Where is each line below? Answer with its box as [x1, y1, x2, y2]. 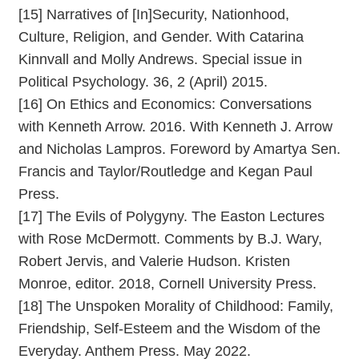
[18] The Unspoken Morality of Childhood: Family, [18, 297, 333, 314]
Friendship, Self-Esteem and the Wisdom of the [18, 320, 321, 337]
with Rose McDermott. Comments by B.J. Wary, [18, 230, 322, 247]
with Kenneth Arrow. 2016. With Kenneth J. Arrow [18, 118, 333, 135]
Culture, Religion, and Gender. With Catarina [18, 28, 304, 45]
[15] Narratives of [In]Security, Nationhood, [18, 6, 289, 22]
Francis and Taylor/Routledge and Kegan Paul [18, 163, 313, 179]
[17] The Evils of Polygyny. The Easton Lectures [18, 208, 325, 224]
